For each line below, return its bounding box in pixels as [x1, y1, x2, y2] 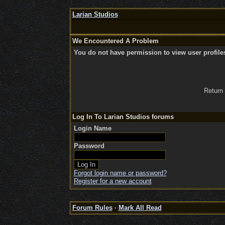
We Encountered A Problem [72, 37, 159, 45]
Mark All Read [118, 204, 162, 211]
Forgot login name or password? [73, 169, 167, 177]
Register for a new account [73, 177, 152, 185]
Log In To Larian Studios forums [72, 113, 174, 121]
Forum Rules [72, 204, 113, 211]
